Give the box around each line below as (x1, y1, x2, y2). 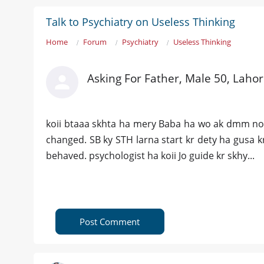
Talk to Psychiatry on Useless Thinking (46, 15, 235, 29)
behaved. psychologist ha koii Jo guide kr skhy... (46, 149, 255, 163)
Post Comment (80, 216, 140, 228)
